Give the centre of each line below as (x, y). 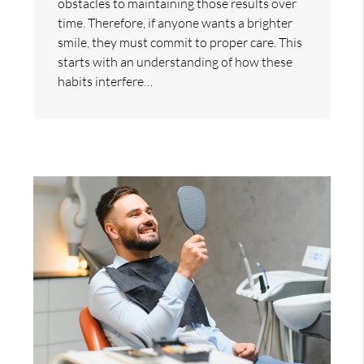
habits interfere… (106, 82)
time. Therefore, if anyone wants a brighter (175, 23)
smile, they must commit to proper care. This (180, 43)
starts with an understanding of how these (175, 62)
